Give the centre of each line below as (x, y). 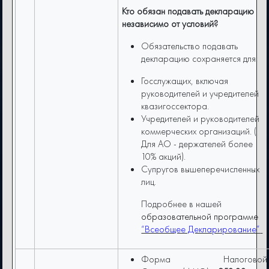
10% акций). (164, 157)
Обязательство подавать (190, 46)
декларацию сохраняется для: (201, 59)
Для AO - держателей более (197, 144)
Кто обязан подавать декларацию (188, 11)
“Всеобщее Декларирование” (201, 229)
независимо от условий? (170, 24)
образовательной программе (200, 217)
